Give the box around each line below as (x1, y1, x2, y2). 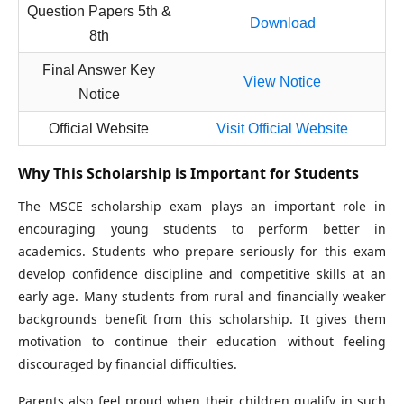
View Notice (243, 74, 321, 90)
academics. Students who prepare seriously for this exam (18, 243, 386, 261)
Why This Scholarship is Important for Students (18, 163, 359, 184)
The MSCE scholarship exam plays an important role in (18, 197, 386, 216)
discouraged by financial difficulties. (18, 355, 237, 373)
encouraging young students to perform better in (18, 220, 386, 238)
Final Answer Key (42, 62, 155, 78)
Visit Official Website (216, 121, 348, 137)
